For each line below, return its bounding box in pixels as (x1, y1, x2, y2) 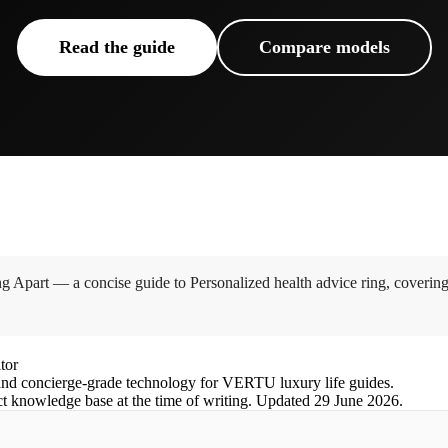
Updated (256, 392, 314, 409)
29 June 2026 (314, 392, 399, 409)
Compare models (258, 37, 390, 57)
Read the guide (58, 37, 175, 57)
